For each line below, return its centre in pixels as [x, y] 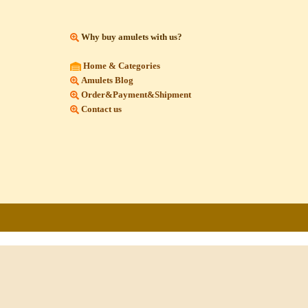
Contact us [101, 109]
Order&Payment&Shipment [135, 94]
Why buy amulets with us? [132, 36]
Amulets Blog [107, 80]
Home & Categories [122, 65]
